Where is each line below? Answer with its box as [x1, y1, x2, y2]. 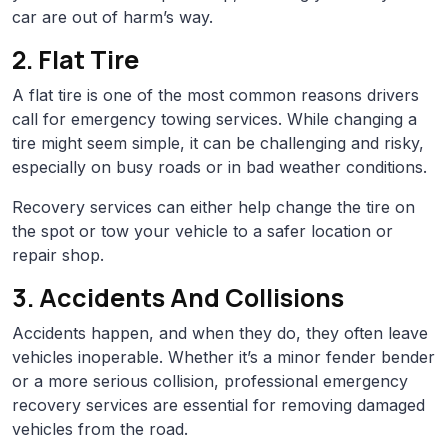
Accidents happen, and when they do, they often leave [12, 322, 428, 343]
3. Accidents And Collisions [12, 279, 344, 315]
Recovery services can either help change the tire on [12, 196, 415, 217]
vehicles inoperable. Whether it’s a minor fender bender [12, 346, 435, 367]
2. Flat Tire [12, 41, 139, 77]
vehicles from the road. [12, 418, 188, 439]
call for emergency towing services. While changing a [12, 108, 417, 129]
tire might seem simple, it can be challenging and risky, [12, 132, 424, 153]
